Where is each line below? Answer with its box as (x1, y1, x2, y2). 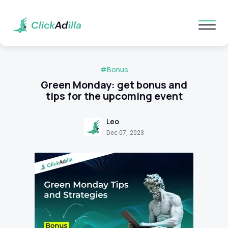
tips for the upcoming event (45, 89, 183, 103)
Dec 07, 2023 (106, 129, 144, 136)
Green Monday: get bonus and (41, 78, 187, 92)
